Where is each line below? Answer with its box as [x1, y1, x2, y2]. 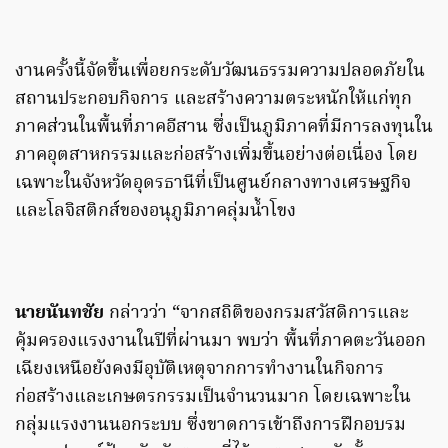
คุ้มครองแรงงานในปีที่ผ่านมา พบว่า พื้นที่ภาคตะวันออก [15, 327, 426, 357]
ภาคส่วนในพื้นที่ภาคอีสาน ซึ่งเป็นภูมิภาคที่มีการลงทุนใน [15, 113, 433, 143]
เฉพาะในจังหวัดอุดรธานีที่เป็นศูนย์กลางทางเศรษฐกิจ [15, 169, 411, 199]
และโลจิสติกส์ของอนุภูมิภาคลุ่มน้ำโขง [15, 197, 296, 227]
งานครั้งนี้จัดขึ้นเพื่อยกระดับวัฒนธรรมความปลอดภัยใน [15, 57, 425, 87]
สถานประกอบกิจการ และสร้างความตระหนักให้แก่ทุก [15, 85, 412, 115]
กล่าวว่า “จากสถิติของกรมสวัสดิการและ [104, 299, 409, 329]
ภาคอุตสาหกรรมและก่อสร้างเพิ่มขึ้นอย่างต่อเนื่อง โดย [15, 141, 418, 171]
